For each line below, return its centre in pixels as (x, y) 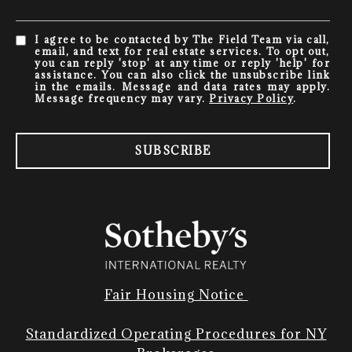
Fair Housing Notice (176, 294)
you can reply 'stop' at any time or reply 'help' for (182, 62)
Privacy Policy (251, 98)
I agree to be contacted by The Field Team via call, (182, 39)
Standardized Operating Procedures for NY (176, 334)
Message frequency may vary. (122, 98)
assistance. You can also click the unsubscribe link (182, 74)
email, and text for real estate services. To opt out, (182, 51)
